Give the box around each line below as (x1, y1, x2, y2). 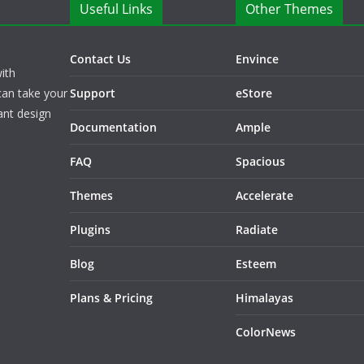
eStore (236, 85, 272, 101)
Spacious (236, 154, 285, 169)
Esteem (236, 256, 276, 271)
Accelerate (236, 188, 293, 203)
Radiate (236, 222, 278, 237)
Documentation (70, 119, 157, 135)
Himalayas (236, 290, 293, 305)
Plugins (70, 222, 110, 237)
